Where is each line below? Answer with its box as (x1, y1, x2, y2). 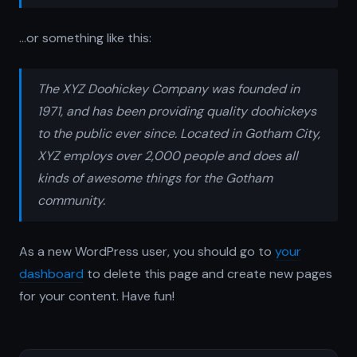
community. (37, 192, 105, 209)
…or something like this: (19, 29, 151, 46)
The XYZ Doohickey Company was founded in (37, 80, 300, 97)
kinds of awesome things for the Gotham (37, 170, 273, 186)
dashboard (19, 265, 84, 282)
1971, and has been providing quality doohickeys (37, 103, 316, 120)
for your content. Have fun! (19, 288, 175, 304)
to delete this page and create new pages (84, 265, 332, 282)
